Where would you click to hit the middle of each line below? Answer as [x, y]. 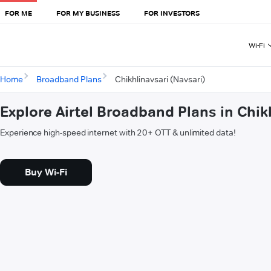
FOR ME [18, 13]
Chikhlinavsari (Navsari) [160, 80]
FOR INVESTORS [172, 13]
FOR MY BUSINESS [88, 13]
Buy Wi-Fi [46, 172]
